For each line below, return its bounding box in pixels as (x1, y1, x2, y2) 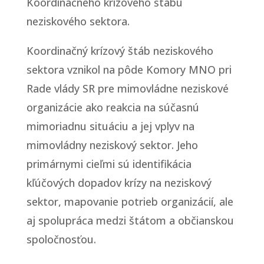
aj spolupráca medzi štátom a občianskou (26, 213, 234, 227)
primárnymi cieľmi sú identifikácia (26, 156, 192, 171)
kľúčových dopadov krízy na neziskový (26, 175, 212, 190)
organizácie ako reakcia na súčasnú (26, 100, 199, 114)
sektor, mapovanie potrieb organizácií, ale (26, 194, 233, 209)
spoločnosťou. (26, 232, 96, 246)
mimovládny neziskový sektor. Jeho (26, 137, 198, 152)
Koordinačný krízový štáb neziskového (26, 43, 213, 58)
